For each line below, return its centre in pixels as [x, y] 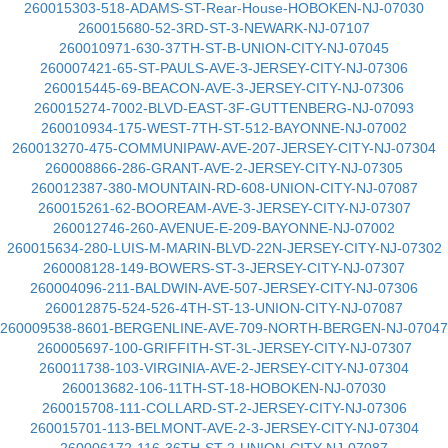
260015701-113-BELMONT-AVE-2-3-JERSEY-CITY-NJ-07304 [224, 428]
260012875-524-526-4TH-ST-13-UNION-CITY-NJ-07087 [224, 308]
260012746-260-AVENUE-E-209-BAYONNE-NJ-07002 [224, 228]
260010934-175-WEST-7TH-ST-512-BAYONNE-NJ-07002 [224, 128]
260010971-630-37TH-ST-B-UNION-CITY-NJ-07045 [224, 48]
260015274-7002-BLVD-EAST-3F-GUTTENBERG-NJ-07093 [224, 108]
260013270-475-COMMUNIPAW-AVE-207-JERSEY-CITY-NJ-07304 [224, 148]
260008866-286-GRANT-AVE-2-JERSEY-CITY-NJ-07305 [224, 168]
